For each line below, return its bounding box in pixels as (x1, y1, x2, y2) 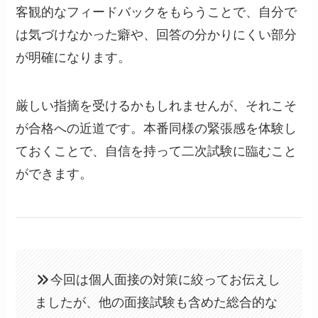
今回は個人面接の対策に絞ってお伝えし (50, 273, 280, 287)
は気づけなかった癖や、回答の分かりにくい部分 (16, 28, 297, 42)
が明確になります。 (16, 50, 131, 65)
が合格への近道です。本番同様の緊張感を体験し (16, 121, 297, 136)
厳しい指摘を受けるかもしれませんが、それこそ (16, 98, 297, 113)
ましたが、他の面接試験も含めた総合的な (35, 295, 278, 310)
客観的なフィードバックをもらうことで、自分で (16, 5, 297, 19)
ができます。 (16, 166, 93, 181)
